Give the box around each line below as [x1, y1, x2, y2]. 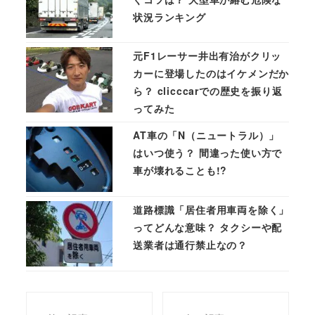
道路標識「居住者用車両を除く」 [133, 202, 290, 217]
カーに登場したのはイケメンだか [133, 66, 290, 81]
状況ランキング [133, 9, 206, 24]
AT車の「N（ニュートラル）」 [133, 128, 280, 143]
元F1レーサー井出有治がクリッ [133, 49, 282, 63]
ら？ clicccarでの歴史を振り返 [133, 84, 283, 98]
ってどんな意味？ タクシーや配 [133, 220, 283, 235]
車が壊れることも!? [133, 163, 228, 178]
